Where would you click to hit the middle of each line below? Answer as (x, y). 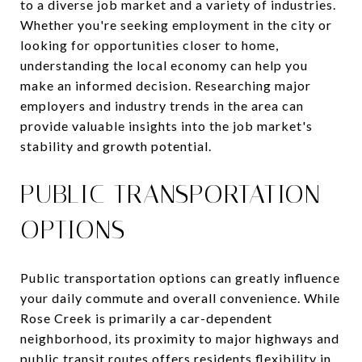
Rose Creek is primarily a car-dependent (146, 318)
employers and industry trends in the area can (162, 105)
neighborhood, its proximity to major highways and (180, 338)
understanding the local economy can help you (164, 65)
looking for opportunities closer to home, (149, 44)
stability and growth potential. (116, 145)
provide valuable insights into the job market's (166, 125)
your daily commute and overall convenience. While (180, 297)
